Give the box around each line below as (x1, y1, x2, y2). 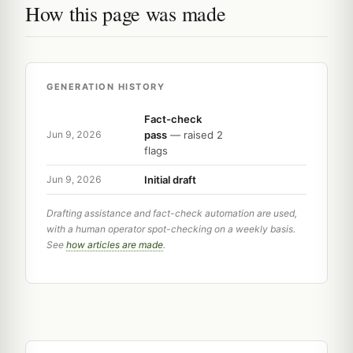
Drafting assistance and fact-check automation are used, (46, 206, 297, 219)
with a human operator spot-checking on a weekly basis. (46, 222, 295, 235)
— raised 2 (167, 128, 223, 141)
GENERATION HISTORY (46, 80, 165, 92)
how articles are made (66, 238, 163, 251)
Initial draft (144, 173, 196, 186)
